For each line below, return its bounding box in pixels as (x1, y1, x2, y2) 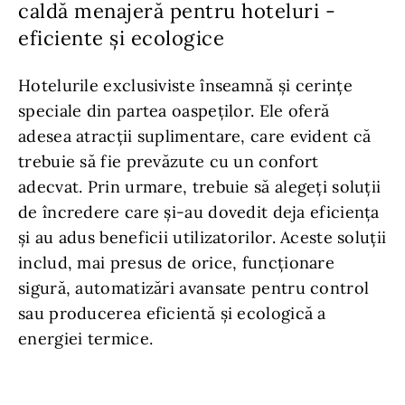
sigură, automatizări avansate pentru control (18, 277, 370, 298)
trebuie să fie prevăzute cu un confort (18, 150, 319, 172)
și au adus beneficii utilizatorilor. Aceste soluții (18, 226, 387, 248)
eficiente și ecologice (18, 24, 224, 51)
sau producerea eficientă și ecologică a (18, 302, 326, 324)
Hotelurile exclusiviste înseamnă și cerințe (18, 74, 353, 96)
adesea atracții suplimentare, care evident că (18, 125, 372, 146)
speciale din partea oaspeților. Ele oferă (18, 99, 330, 121)
